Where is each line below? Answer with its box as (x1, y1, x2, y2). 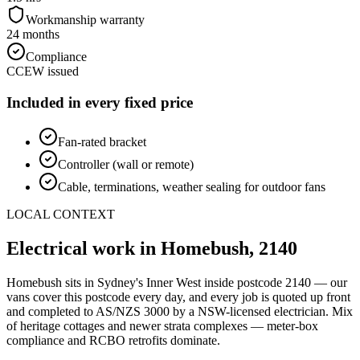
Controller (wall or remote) (58, 157, 194, 171)
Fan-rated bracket (58, 134, 146, 149)
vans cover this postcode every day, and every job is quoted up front (6, 289, 350, 304)
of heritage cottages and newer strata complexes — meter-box (6, 318, 318, 333)
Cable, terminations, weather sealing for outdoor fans (58, 179, 325, 194)
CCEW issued (6, 64, 79, 79)
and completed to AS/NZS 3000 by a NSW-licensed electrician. (6, 304, 329, 318)
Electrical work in (6, 237, 161, 259)
